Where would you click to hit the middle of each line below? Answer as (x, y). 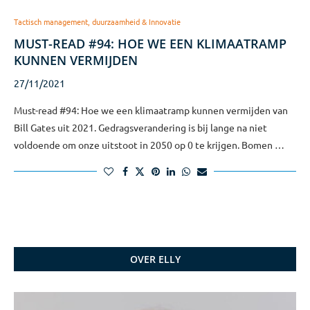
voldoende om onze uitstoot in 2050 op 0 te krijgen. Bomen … (149, 145)
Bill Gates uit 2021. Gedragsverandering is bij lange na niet (140, 127)
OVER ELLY (155, 259)
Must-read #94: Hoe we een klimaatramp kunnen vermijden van (151, 110)
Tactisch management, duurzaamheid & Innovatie (97, 21)
